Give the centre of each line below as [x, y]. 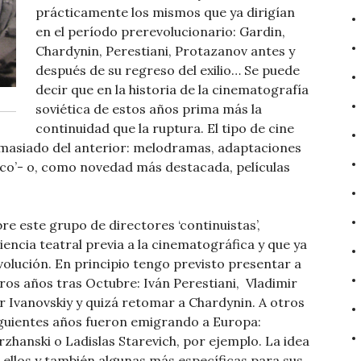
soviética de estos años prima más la [149, 109]
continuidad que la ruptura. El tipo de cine [165, 129]
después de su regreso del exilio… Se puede [168, 71]
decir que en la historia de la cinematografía [172, 90]
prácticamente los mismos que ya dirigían [165, 12]
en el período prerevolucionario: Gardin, [160, 32]
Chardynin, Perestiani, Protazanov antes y [165, 51]
